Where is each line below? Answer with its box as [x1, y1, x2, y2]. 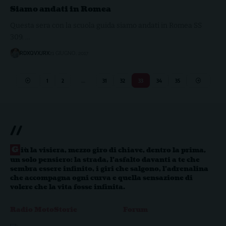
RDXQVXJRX [20, 50, 49, 56]
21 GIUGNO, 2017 [49, 50, 88, 56]
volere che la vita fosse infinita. [10, 183, 125, 192]
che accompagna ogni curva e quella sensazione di [10, 174, 193, 183]
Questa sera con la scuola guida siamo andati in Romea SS [10, 21, 202, 30]
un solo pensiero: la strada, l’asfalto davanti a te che [10, 155, 200, 165]
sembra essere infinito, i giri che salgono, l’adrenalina [10, 164, 208, 174]
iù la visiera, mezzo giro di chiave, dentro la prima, [21, 146, 206, 155]
